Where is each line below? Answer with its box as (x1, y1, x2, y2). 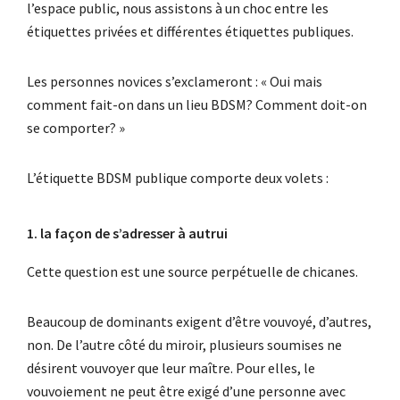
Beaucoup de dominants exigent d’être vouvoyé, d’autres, (27, 312, 371, 330)
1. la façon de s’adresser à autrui (27, 223, 228, 242)
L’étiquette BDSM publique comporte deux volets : (27, 168, 329, 187)
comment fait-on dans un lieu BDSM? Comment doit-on (27, 95, 367, 113)
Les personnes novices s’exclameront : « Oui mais (27, 71, 322, 90)
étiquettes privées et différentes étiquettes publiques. (27, 21, 354, 40)
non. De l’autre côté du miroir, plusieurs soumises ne (27, 335, 342, 354)
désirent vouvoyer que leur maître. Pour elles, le (27, 358, 315, 377)
